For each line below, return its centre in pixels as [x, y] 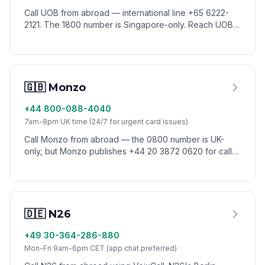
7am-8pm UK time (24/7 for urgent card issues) [106, 122]
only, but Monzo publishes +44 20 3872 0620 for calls [130, 151]
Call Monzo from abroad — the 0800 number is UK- [124, 139]
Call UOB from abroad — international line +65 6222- [127, 13]
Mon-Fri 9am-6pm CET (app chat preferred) [101, 248]
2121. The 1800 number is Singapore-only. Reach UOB [129, 25]
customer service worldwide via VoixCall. [104, 36]
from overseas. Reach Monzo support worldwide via [127, 163]
